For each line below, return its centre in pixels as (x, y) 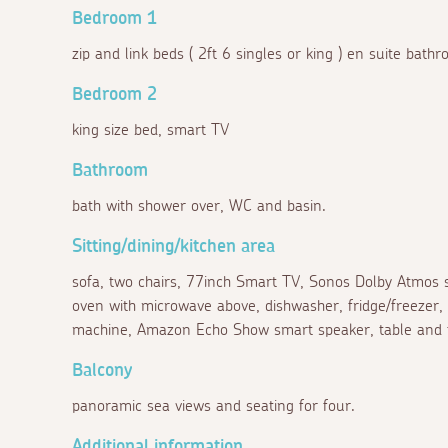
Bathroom (110, 170)
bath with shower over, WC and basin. (199, 205)
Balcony (102, 370)
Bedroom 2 (114, 94)
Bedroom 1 (114, 18)
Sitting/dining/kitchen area (173, 246)
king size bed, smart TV (150, 129)
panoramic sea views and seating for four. (213, 405)
